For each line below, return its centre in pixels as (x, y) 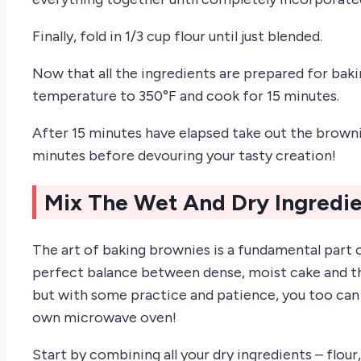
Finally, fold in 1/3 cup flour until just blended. (177, 37)
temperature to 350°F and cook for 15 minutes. (186, 96)
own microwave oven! (104, 317)
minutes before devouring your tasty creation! (184, 156)
